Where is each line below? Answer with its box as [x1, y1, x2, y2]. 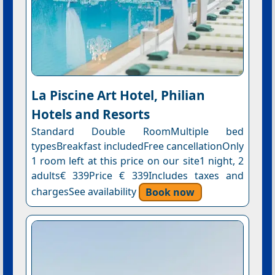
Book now [145, 185, 195, 199]
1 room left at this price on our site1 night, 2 [31, 154, 244, 168]
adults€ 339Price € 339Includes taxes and [31, 169, 244, 183]
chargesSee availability [31, 185, 139, 199]
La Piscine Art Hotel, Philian [31, 87, 205, 104]
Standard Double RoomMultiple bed [31, 125, 244, 139]
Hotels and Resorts [31, 106, 150, 123]
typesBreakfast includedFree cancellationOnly [31, 139, 244, 153]
